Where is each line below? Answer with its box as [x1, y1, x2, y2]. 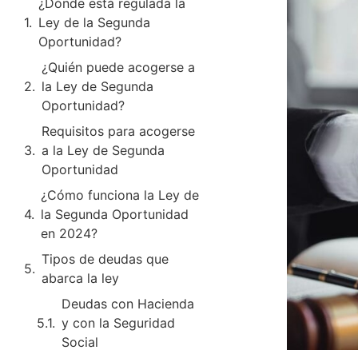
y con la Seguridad [62, 314, 175, 331]
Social [62, 333, 98, 350]
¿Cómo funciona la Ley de [41, 186, 199, 203]
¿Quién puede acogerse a [42, 58, 195, 75]
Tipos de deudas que [42, 250, 169, 267]
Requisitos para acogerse [42, 122, 195, 139]
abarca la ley [42, 269, 119, 286]
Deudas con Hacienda [62, 295, 194, 312]
